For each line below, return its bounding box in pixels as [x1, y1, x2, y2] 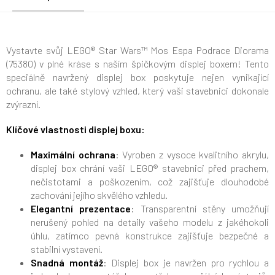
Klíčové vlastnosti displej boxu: [6, 123, 145, 136]
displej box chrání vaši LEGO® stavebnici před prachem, [31, 162, 269, 174]
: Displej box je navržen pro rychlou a [103, 257, 269, 269]
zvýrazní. [6, 98, 41, 110]
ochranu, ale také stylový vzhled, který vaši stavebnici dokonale [6, 85, 269, 97]
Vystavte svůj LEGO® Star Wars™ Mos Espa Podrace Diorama [6, 44, 269, 56]
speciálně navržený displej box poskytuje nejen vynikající [6, 71, 269, 83]
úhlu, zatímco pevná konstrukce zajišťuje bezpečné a [31, 230, 269, 242]
